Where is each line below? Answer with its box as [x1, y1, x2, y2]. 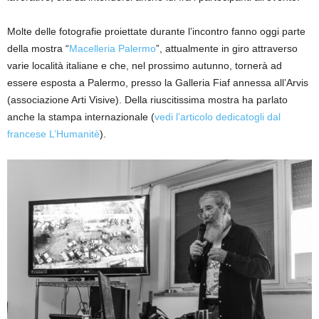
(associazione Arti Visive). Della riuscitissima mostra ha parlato [7, 94, 288, 106]
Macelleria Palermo [69, 43, 156, 55]
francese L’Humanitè [7, 128, 100, 140]
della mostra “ [7, 43, 69, 55]
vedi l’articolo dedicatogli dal [155, 111, 281, 123]
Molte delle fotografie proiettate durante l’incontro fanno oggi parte [7, 26, 305, 38]
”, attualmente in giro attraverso [156, 43, 298, 55]
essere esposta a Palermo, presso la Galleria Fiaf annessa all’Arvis [7, 77, 308, 89]
